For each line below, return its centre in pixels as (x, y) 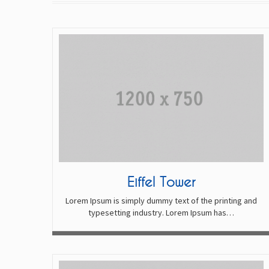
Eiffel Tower (161, 181)
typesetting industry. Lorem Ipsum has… (161, 212)
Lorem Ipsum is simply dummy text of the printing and (161, 200)
